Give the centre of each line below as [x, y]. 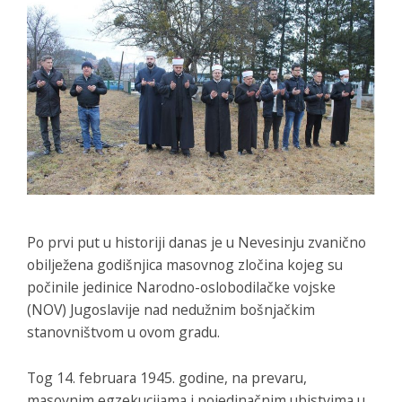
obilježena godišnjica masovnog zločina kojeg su [185, 264]
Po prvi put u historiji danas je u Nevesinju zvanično [197, 242]
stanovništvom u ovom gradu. [123, 332]
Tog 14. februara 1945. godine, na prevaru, [167, 377]
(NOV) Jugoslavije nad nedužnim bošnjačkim [171, 309]
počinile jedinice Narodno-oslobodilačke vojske [181, 287]
